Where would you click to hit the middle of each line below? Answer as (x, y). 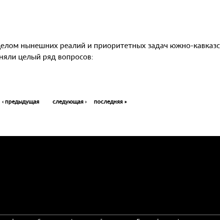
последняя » (110, 101)
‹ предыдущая (21, 101)
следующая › (69, 101)
